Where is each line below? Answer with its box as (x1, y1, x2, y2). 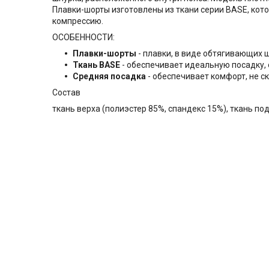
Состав (52, 88, 80, 98)
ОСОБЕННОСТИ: (52, 32, 115, 43)
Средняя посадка (73, 71, 146, 82)
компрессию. (52, 16, 103, 26)
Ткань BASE (73, 60, 120, 70)
